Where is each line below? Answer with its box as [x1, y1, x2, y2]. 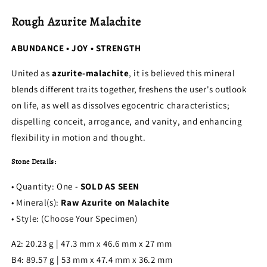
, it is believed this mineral [129, 67, 235, 79]
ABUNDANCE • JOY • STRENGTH [11, 42, 141, 54]
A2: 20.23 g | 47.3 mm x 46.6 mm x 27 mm [11, 237, 172, 249]
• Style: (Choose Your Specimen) [11, 212, 138, 224]
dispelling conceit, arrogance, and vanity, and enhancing [11, 115, 243, 127]
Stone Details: [11, 156, 57, 166]
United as [11, 67, 52, 79]
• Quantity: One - [11, 180, 80, 192]
